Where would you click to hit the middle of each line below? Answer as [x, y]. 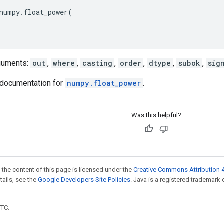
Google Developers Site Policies [84, 179]
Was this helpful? [156, 115]
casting [97, 63]
